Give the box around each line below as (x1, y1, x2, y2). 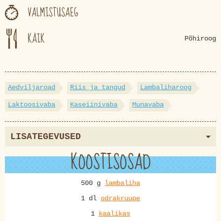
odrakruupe (101, 194, 140, 203)
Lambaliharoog (140, 83, 191, 92)
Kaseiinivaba (70, 101, 117, 109)
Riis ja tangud (70, 83, 125, 92)
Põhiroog (184, 35, 216, 43)
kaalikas (99, 210, 130, 218)
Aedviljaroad (8, 83, 55, 92)
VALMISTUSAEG (28, 3, 78, 23)
